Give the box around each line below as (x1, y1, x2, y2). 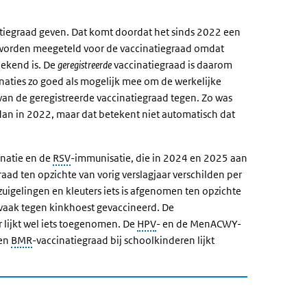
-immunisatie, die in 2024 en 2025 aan (71, 151, 247, 164)
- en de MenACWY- (156, 217, 241, 230)
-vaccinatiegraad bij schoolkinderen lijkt (32, 234, 214, 247)
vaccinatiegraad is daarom (112, 58, 232, 71)
